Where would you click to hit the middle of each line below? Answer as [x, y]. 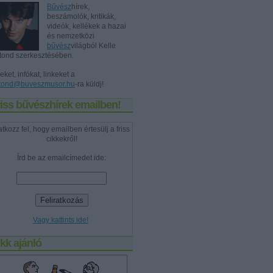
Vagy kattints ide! [61, 220]
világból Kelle [93, 46]
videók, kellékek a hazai [87, 26]
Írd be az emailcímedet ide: [62, 158]
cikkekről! [62, 139]
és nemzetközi [71, 36]
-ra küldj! [89, 84]
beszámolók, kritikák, [81, 16]
